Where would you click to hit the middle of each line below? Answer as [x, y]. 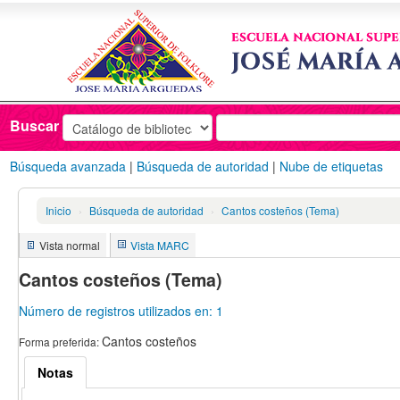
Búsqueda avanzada [68, 167]
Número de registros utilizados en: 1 [121, 310]
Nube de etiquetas [332, 167]
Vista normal [70, 246]
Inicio [58, 211]
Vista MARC [160, 246]
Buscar [35, 125]
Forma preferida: [60, 341]
